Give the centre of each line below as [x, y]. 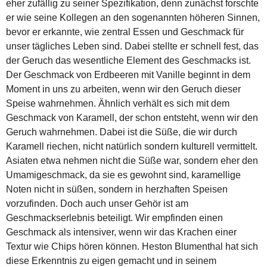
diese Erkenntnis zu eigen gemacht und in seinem [111, 260]
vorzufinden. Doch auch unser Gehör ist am [97, 203]
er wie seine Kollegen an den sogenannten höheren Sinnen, [133, 17]
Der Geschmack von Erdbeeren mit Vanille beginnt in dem [128, 74]
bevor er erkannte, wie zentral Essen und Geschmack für [125, 32]
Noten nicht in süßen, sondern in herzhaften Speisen [117, 189]
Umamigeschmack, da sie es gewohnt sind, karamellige [123, 175]
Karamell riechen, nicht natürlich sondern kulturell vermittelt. [132, 146]
